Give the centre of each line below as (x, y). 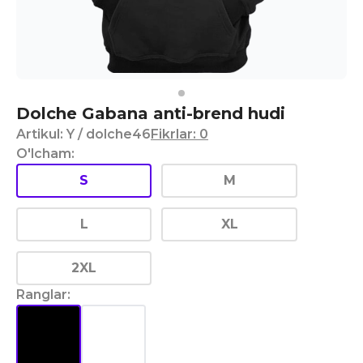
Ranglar (42, 295)
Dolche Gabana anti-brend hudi (151, 113)
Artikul (38, 134)
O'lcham (44, 154)
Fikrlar (172, 134)
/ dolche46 (114, 134)
